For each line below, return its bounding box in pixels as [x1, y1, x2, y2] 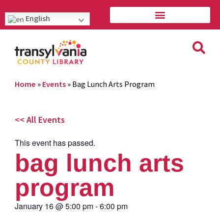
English [24, 13, 50, 23]
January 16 [15, 200, 54, 212]
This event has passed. [15, 137, 95, 148]
